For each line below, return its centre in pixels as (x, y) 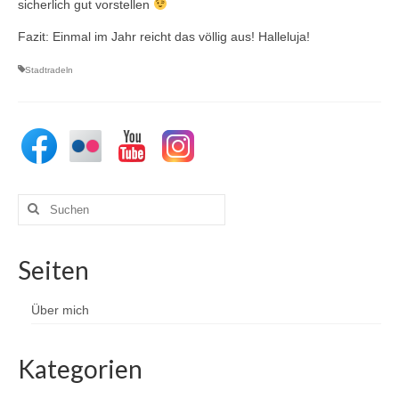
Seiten (53, 269)
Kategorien (80, 368)
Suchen (40, 202)
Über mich (60, 309)
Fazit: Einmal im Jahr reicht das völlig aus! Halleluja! (164, 36)
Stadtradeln (49, 69)
